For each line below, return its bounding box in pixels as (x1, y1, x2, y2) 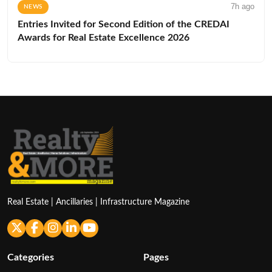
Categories (7, 252, 54, 262)
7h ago (231, 1, 254, 11)
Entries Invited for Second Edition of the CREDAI (18, 19, 229, 29)
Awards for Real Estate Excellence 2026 (18, 32, 189, 42)
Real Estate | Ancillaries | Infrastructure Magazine (7, 197, 189, 206)
